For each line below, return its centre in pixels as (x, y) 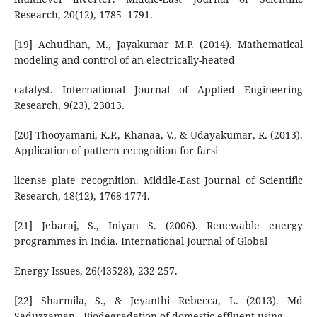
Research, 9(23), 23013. (69, 105)
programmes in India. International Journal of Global (140, 241)
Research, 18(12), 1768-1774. (82, 195)
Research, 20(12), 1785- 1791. (83, 14)
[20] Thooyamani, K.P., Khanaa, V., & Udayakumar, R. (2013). (158, 134)
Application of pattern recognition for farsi (116, 150)
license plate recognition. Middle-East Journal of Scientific (158, 180)
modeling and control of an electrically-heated (124, 59)
